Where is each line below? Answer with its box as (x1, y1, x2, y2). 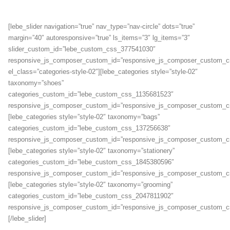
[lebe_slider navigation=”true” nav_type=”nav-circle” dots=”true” (8, 23, 195, 30)
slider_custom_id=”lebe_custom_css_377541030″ (8, 45, 156, 53)
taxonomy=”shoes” (8, 79, 64, 87)
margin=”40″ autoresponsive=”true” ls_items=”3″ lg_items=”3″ (8, 34, 190, 42)
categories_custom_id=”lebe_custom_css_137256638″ (8, 124, 170, 132)
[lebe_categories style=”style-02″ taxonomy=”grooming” (8, 181, 172, 188)
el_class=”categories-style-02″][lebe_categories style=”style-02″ (8, 68, 198, 75)
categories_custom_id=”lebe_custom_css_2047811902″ (8, 192, 174, 200)
